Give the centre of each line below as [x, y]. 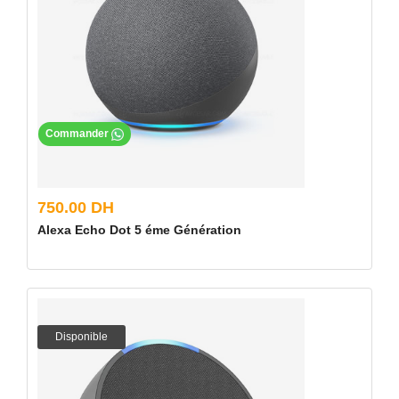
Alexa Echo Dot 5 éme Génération [139, 230]
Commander [78, 134]
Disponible [81, 337]
